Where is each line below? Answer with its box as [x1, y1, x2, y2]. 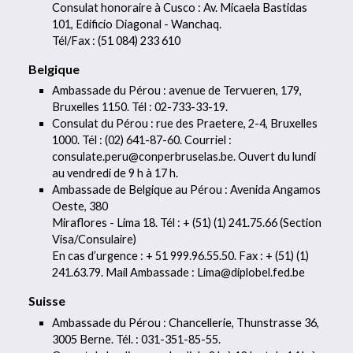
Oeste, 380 [52, 199, 109, 214]
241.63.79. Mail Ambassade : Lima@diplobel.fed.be [52, 266, 306, 280]
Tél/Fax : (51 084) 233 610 [52, 33, 181, 47]
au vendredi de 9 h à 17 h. [52, 166, 179, 180]
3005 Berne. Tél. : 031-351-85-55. [52, 332, 221, 346]
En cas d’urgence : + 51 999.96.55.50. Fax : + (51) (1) [52, 249, 310, 263]
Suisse [28, 292, 66, 308]
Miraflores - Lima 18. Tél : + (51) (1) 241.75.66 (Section [52, 216, 322, 230]
